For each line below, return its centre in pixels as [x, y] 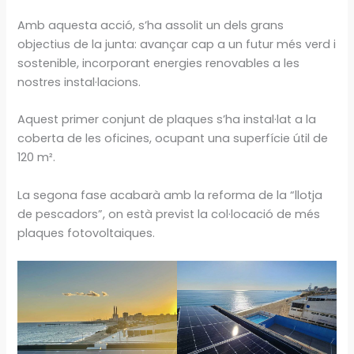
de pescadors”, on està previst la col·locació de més [169, 214]
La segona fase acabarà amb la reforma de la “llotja [170, 195]
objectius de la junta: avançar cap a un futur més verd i [177, 44]
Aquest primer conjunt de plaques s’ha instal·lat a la [167, 120]
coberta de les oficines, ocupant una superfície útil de [173, 139]
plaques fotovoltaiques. [87, 233]
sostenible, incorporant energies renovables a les [159, 63]
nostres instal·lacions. [79, 82]
